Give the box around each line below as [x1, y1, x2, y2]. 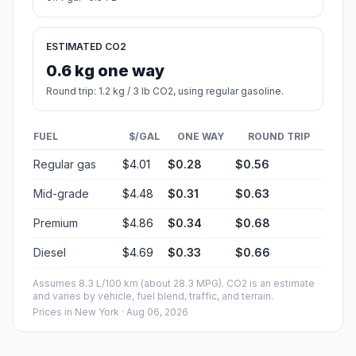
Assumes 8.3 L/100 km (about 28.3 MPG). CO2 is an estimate [33, 277, 315, 289]
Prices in [33, 305, 75, 318]
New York [75, 305, 119, 318]
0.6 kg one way [46, 60, 164, 80]
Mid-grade [33, 186, 89, 200]
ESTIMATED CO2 [46, 40, 126, 52]
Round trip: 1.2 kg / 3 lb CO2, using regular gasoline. [46, 84, 284, 97]
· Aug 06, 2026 [119, 305, 188, 318]
